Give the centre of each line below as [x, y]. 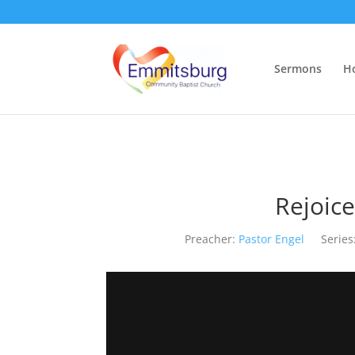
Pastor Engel [272, 239]
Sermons [298, 69]
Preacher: [210, 239]
